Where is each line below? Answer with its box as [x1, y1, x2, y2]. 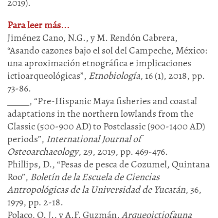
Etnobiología [89, 69, 140, 82]
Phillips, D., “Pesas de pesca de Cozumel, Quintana [7, 158, 210, 171]
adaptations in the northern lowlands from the [7, 107, 194, 120]
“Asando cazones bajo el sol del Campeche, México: [7, 44, 207, 57]
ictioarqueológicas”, [7, 69, 89, 82]
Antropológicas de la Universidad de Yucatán [7, 183, 185, 196]
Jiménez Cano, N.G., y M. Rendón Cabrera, [7, 31, 178, 44]
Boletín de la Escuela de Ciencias [30, 170, 160, 183]
